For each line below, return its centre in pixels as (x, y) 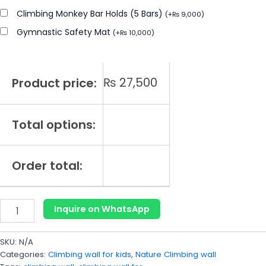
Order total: (47, 166)
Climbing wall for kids (90, 255)
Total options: (54, 125)
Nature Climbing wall (176, 255)
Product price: (54, 83)
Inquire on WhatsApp (102, 209)
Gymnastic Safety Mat (65, 32)
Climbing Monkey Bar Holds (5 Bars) (91, 14)
